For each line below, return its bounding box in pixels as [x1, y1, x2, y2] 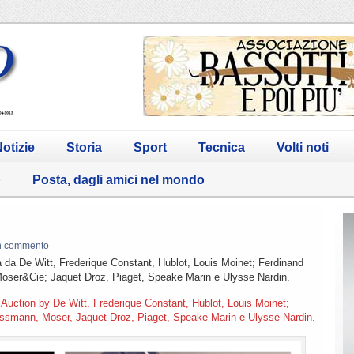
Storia [66, 140, 102, 154]
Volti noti [277, 140, 329, 154]
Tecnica [198, 140, 245, 154]
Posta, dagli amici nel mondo [32, 172, 205, 186]
